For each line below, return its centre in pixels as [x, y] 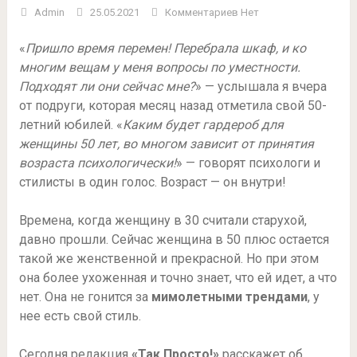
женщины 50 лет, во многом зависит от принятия [166, 144]
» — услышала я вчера [261, 86]
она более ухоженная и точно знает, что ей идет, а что [178, 278]
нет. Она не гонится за [85, 297]
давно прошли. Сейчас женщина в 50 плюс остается [174, 239]
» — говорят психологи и [248, 163]
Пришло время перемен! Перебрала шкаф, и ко [165, 48]
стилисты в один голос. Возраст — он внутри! [152, 182]
